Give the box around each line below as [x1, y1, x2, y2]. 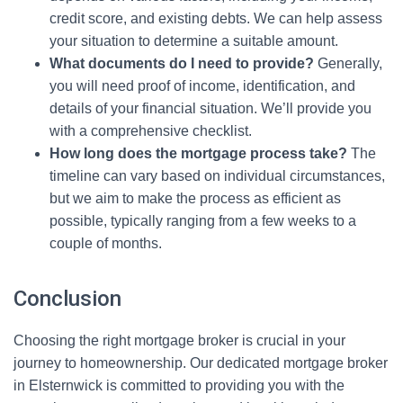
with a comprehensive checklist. [49, 123, 252, 139]
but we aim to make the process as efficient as [49, 191, 341, 206]
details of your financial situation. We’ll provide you [49, 101, 372, 116]
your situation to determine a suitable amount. [49, 33, 338, 49]
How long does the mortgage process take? [49, 146, 347, 161]
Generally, [314, 56, 382, 71]
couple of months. [49, 236, 162, 251]
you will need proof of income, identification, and [49, 78, 355, 94]
